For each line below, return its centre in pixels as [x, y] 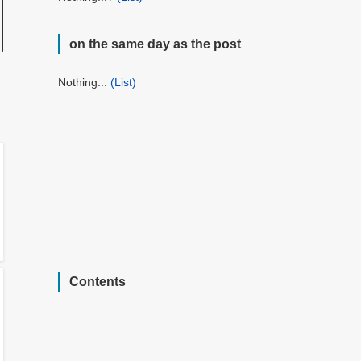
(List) [123, 83]
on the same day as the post [155, 44]
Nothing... [84, 83]
